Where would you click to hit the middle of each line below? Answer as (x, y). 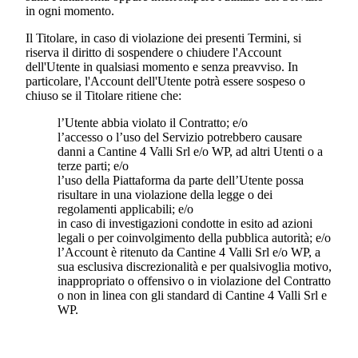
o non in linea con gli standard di (141, 296)
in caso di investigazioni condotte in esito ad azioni (185, 224)
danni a (78, 152)
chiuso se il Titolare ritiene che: (105, 96)
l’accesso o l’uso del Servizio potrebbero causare (180, 137)
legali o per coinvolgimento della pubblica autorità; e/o (194, 238)
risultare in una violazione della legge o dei (165, 195)
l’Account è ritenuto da (115, 253)
